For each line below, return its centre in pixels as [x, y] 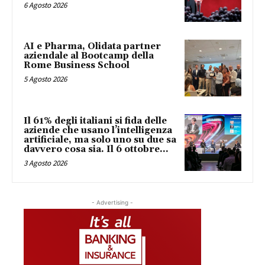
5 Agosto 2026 [45, 79]
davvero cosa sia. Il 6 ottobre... [96, 149]
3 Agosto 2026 [45, 163]
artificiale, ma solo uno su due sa [100, 140]
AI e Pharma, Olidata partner [92, 47]
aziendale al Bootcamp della [89, 56]
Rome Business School [77, 66]
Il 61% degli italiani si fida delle [95, 121]
